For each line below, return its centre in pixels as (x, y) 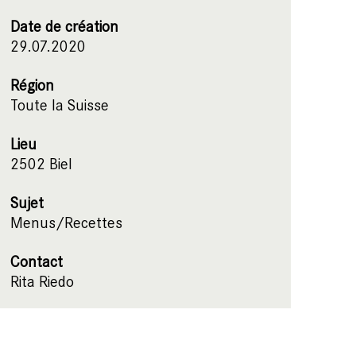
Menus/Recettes (66, 223)
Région (32, 85)
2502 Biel (41, 164)
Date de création (64, 27)
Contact (36, 262)
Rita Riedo (42, 282)
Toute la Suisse (59, 105)
